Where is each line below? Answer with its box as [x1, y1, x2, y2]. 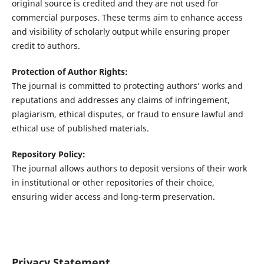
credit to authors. [11, 40, 80, 52]
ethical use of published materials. [11, 123, 149, 134]
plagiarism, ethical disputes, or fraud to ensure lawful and [11, 108, 243, 120]
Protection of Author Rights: [11, 66, 128, 78]
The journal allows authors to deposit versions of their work [11, 163, 247, 174]
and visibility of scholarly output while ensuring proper [11, 26, 230, 38]
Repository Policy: [11, 148, 85, 160]
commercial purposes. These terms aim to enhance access [11, 12, 243, 24]
